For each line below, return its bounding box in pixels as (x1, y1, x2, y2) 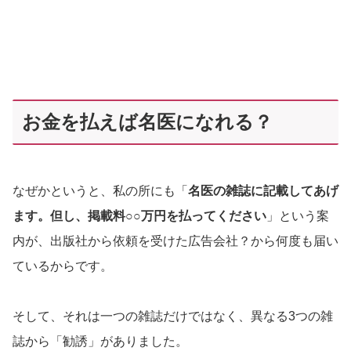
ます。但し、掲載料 (13, 209, 125, 223)
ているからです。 (13, 259, 113, 273)
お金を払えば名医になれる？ (22, 110, 273, 132)
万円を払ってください (141, 209, 266, 223)
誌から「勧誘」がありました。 (13, 335, 188, 349)
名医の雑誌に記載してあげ (188, 184, 338, 198)
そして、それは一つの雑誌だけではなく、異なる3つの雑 (13, 309, 333, 324)
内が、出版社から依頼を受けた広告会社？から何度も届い (13, 234, 338, 248)
